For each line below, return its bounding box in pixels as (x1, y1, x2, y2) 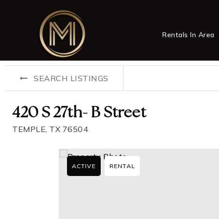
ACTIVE (71, 162, 96, 170)
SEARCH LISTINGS (34, 73, 109, 83)
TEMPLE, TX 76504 (12, 124, 88, 134)
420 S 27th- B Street (12, 106, 146, 121)
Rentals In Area (162, 30, 215, 39)
